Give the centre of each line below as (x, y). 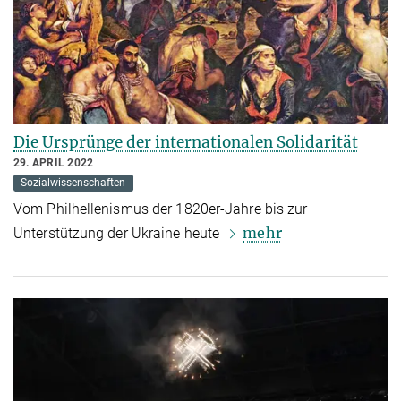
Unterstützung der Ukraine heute (119, 234)
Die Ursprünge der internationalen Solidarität (186, 143)
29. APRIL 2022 (54, 163)
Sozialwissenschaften (73, 183)
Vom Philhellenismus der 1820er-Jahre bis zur (161, 209)
